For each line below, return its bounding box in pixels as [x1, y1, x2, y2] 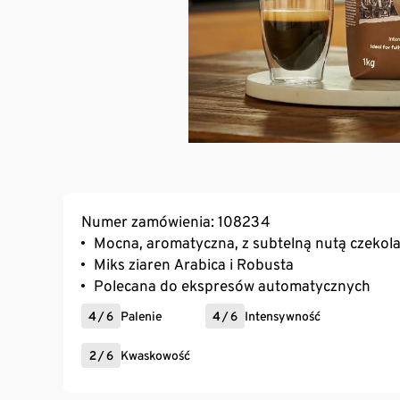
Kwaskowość [121, 347, 190, 362]
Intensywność [245, 308, 321, 323]
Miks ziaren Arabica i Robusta [94, 254, 294, 273]
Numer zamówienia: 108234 [81, 212, 270, 230]
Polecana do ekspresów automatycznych [94, 276, 371, 295]
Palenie [121, 308, 162, 323]
